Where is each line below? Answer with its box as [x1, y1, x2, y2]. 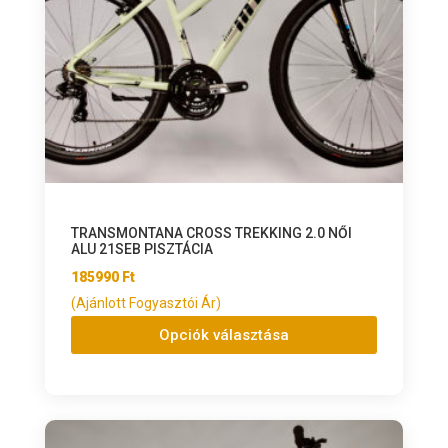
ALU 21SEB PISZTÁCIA [70, 241, 213, 258]
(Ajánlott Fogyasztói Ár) [70, 295, 221, 312]
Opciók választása [158, 325, 289, 344]
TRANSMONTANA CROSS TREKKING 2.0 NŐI [70, 225, 352, 242]
